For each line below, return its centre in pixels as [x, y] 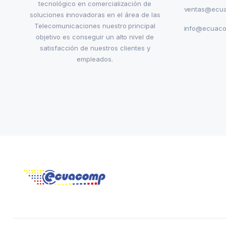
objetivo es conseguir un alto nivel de [95, 37]
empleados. [95, 59]
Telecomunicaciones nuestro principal [95, 26]
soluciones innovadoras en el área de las [95, 15]
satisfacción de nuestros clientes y [95, 48]
